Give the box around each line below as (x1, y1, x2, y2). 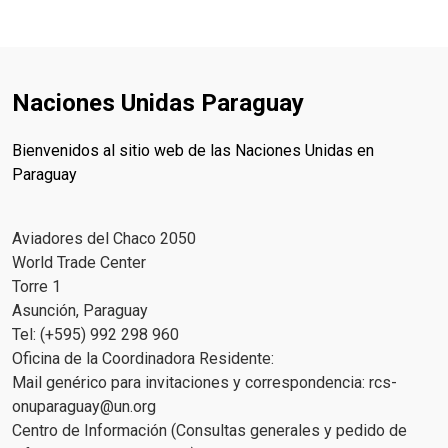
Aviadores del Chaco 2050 (12, 229, 196, 249)
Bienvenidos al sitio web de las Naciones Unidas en (12, 141, 374, 161)
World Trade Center (12, 253, 146, 273)
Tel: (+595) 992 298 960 (12, 325, 179, 345)
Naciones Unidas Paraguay (12, 89, 304, 118)
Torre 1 (12, 277, 61, 297)
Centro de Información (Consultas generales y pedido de (12, 421, 407, 441)
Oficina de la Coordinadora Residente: (12, 349, 274, 369)
